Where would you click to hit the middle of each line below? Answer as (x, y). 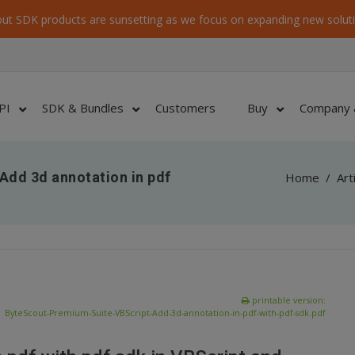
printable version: (287, 300)
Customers (185, 108)
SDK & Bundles (83, 108)
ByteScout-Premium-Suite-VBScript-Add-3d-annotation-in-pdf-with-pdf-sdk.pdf (165, 313)
